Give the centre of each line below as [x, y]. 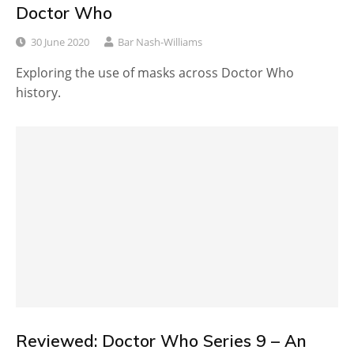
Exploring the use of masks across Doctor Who [155, 72]
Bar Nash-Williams [160, 41]
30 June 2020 [60, 41]
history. [38, 92]
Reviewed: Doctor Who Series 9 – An [161, 341]
